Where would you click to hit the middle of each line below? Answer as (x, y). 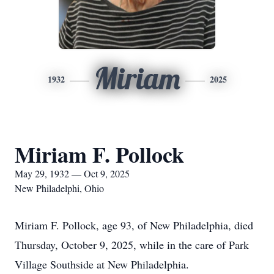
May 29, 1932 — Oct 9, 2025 (72, 173)
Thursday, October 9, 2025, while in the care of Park (132, 245)
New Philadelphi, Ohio (59, 188)
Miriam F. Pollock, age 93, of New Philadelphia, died (134, 225)
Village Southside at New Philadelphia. (102, 264)
